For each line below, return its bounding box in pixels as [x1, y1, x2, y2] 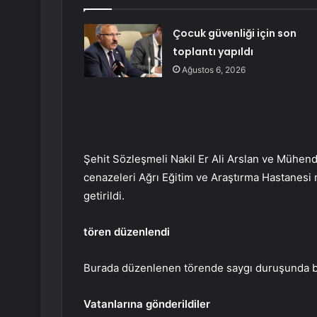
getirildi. [83, 189, 125, 203]
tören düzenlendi [83, 225, 170, 239]
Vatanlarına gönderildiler [83, 297, 210, 311]
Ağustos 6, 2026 [181, 64, 246, 76]
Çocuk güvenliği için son [172, 26, 296, 41]
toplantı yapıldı [172, 45, 253, 59]
